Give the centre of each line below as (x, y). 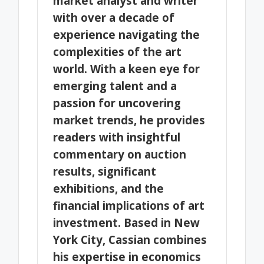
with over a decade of (114, 17)
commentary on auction (120, 154)
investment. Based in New (127, 222)
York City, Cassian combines (130, 239)
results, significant (105, 171)
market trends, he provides (129, 120)
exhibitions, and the (109, 188)
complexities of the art (118, 51)
